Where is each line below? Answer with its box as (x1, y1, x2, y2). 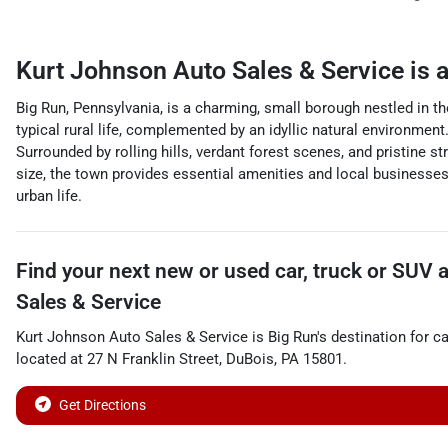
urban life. (16, 187, 82, 205)
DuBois (226, 350, 274, 368)
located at (16, 350, 87, 368)
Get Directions (59, 397, 146, 413)
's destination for (317, 328, 429, 346)
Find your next (16, 259, 155, 283)
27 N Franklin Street (87, 350, 219, 368)
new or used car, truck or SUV (155, 259, 433, 283)
